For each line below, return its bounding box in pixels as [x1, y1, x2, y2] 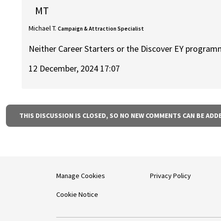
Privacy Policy [150, 171, 191, 181]
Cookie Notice [56, 190, 98, 199]
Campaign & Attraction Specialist [58, 25, 145, 33]
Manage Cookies [56, 171, 105, 181]
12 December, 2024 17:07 [29, 63, 120, 74]
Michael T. [29, 24, 57, 33]
